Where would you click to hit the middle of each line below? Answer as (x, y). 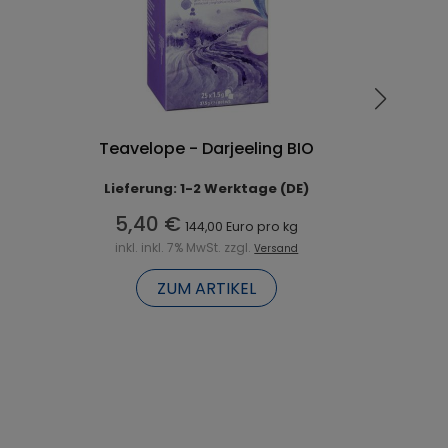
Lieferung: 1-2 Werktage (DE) (207, 188)
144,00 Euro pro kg (242, 226)
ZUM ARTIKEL (207, 288)
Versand (276, 248)
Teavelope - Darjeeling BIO (207, 148)
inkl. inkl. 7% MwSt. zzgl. (185, 247)
